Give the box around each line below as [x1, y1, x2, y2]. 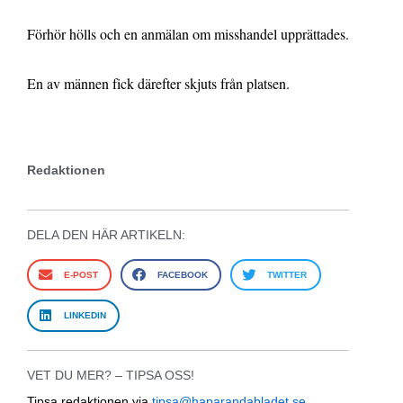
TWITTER [267, 270, 308, 281]
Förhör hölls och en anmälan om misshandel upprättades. [27, 24, 349, 44]
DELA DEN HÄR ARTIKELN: [27, 228, 185, 243]
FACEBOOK [157, 270, 208, 281]
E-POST [63, 270, 98, 281]
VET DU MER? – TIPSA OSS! [27, 367, 194, 382]
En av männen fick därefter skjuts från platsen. [27, 74, 290, 94]
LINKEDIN [63, 310, 106, 321]
